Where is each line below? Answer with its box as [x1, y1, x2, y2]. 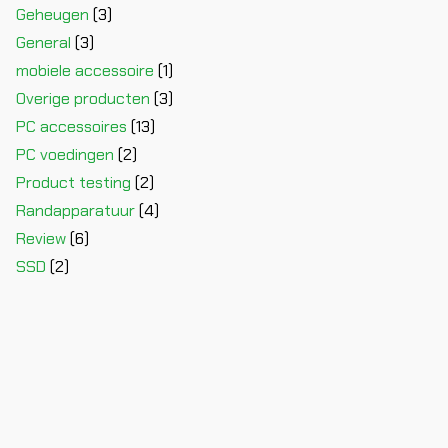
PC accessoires [16, 115, 127, 137]
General [16, 31, 71, 53]
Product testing [16, 171, 131, 193]
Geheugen [16, 3, 89, 25]
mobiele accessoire [16, 59, 154, 81]
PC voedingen [16, 143, 114, 165]
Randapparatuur [16, 199, 135, 221]
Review [16, 227, 66, 249]
